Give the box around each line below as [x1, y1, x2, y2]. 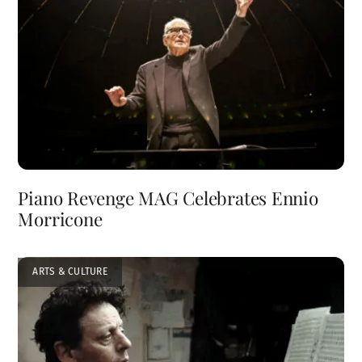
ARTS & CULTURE [32, 266, 107, 278]
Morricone [18, 206, 103, 231]
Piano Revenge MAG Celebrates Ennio [18, 185, 318, 210]
